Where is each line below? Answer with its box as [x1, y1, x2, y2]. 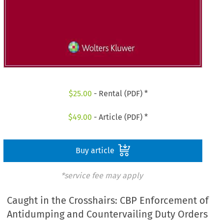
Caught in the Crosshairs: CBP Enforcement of [7, 194, 209, 207]
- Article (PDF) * [92, 112, 148, 122]
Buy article [75, 145, 116, 155]
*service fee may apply [60, 170, 143, 180]
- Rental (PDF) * [91, 89, 148, 99]
